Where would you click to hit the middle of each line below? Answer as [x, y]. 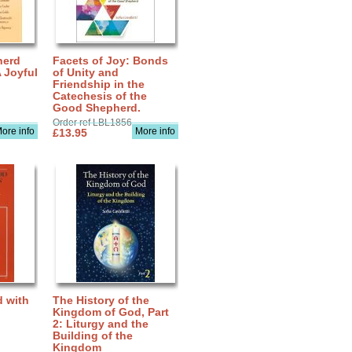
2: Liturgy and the [101, 324]
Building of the [93, 335]
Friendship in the [99, 84]
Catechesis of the [100, 96]
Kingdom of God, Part [111, 312]
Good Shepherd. [97, 108]
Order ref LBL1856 [92, 123]
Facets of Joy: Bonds [110, 60]
